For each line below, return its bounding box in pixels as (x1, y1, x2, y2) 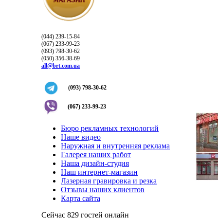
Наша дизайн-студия (61, 159, 129, 167)
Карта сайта (61, 194, 100, 202)
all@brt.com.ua (41, 62, 80, 69)
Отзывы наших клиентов (61, 185, 145, 194)
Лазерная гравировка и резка (61, 177, 157, 185)
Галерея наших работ (61, 150, 131, 159)
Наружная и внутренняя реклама (61, 142, 170, 150)
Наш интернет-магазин (61, 168, 138, 176)
